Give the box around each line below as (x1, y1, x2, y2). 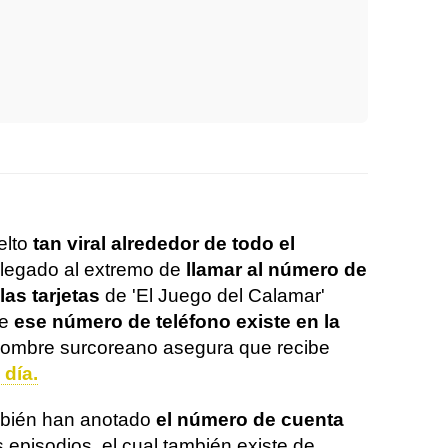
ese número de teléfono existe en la (14, 311, 340, 332)
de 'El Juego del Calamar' (100, 285, 325, 306)
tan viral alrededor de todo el (28, 233, 295, 254)
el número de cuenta (151, 409, 344, 430)
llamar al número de (186, 259, 367, 280)
